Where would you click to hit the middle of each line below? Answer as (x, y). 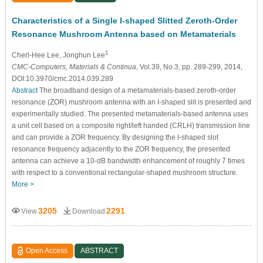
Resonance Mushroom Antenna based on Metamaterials (124, 34)
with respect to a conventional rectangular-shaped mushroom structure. (124, 173)
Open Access (47, 251)
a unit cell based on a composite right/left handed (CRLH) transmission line (131, 126)
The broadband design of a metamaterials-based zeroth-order (136, 91)
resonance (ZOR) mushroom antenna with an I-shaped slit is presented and (131, 102)
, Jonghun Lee (82, 55)
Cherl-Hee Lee (35, 55)
